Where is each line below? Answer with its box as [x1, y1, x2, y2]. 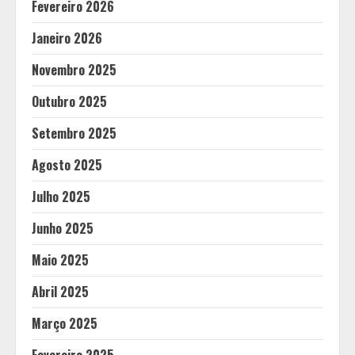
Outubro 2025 [32, 92, 107, 111]
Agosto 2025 [32, 155, 102, 174]
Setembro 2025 [32, 124, 116, 143]
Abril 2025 [32, 282, 89, 301]
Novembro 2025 [32, 60, 116, 79]
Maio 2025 [32, 250, 89, 269]
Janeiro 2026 [32, 29, 102, 48]
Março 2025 [32, 314, 97, 333]
